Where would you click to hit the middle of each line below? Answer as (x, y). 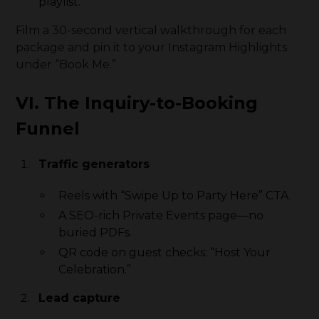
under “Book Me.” (66, 64)
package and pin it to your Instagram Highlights (152, 47)
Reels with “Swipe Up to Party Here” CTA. (175, 195)
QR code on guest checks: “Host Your (165, 252)
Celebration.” (95, 270)
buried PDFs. (95, 232)
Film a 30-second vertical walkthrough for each (151, 30)
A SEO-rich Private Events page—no (161, 215)
